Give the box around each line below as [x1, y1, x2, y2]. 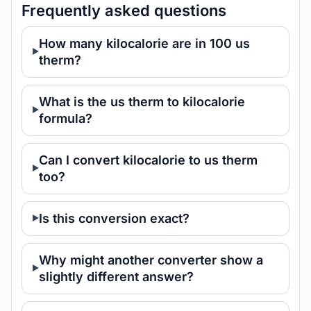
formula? [39, 111, 92, 126]
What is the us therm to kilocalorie [39, 94, 245, 109]
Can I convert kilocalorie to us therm [39, 153, 258, 167]
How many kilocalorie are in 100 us [39, 36, 250, 51]
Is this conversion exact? [39, 211, 190, 226]
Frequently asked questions [22, 1, 226, 19]
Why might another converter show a [39, 253, 263, 267]
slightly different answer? [39, 269, 194, 284]
